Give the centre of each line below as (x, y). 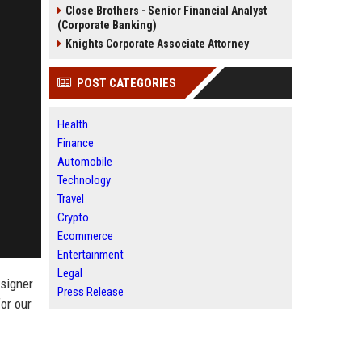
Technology (84, 180)
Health (73, 124)
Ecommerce (85, 236)
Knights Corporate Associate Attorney (157, 44)
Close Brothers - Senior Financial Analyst (166, 11)
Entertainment (90, 255)
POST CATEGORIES (126, 83)
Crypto (73, 217)
